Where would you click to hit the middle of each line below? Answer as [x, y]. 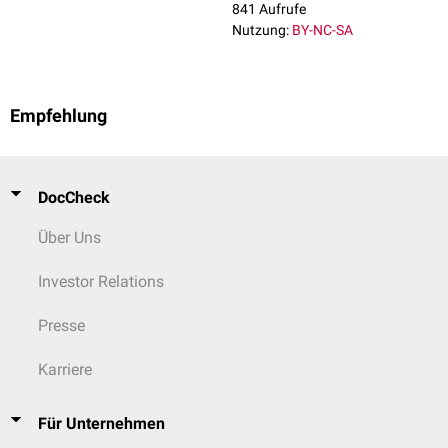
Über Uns [69, 237]
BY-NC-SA [322, 30]
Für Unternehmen [101, 423]
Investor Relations [101, 281]
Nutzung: [260, 30]
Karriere [65, 369]
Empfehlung [58, 116]
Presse [61, 325]
